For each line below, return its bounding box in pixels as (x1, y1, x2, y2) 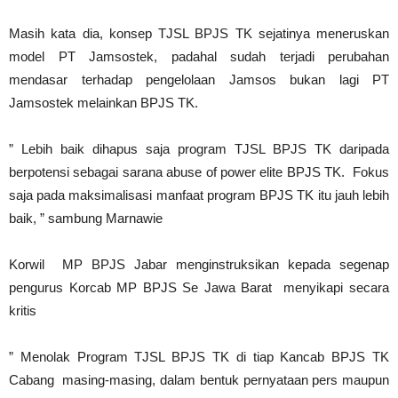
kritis (9, 303, 36, 319)
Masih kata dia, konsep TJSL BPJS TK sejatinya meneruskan (9, 26, 389, 42)
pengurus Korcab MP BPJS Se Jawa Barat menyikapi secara (9, 280, 389, 296)
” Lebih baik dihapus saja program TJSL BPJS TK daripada (9, 141, 389, 157)
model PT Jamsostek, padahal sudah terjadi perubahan (9, 49, 389, 65)
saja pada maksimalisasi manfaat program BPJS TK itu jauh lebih (9, 187, 389, 203)
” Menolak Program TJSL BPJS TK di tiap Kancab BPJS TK (9, 349, 389, 365)
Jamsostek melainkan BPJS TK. (9, 95, 198, 111)
